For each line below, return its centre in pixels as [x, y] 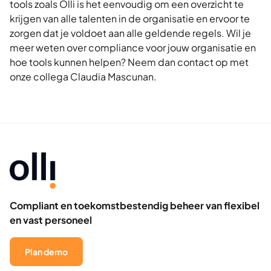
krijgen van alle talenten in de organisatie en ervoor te [130, 18]
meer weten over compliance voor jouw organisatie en [133, 47]
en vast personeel [51, 220]
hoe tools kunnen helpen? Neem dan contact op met [129, 62]
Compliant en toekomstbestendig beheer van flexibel [135, 205]
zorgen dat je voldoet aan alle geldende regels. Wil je [130, 33]
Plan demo [46, 252]
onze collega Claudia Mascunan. [83, 77]
